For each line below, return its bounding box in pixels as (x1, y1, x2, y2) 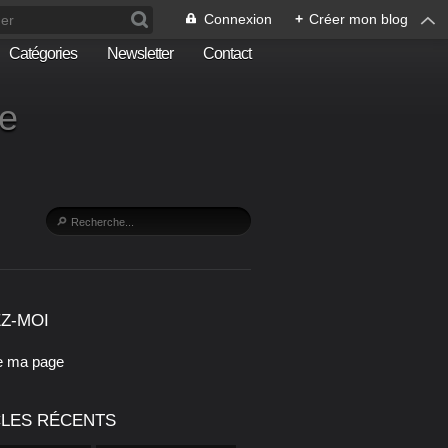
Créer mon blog (309, 11, 408, 27)
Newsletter (107, 45, 173, 62)
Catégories (9, 45, 77, 62)
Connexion (204, 11, 272, 27)
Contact (203, 45, 251, 62)
